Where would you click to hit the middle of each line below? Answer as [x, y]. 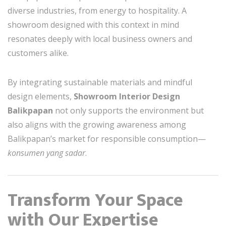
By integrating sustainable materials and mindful [100, 82]
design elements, [41, 96]
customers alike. [38, 53]
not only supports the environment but [128, 110]
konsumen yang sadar [46, 153]
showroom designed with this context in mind [93, 24]
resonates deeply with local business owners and [100, 39]
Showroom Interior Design [127, 96]
